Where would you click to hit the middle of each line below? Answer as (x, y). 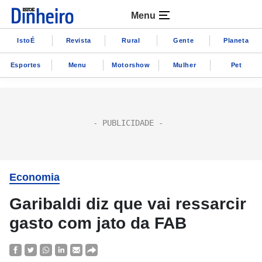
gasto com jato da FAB (98, 223)
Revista (78, 40)
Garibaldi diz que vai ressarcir (128, 204)
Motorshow (131, 65)
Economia (35, 177)
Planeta (236, 40)
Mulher (185, 65)
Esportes (25, 65)
